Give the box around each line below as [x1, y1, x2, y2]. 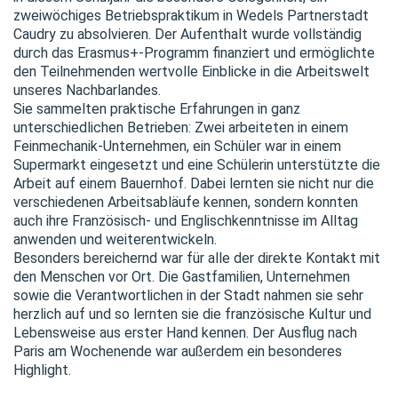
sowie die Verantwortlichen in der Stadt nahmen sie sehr [13, 287, 363, 304]
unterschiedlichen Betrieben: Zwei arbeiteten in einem [13, 119, 348, 136]
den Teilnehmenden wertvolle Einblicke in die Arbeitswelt [13, 63, 370, 80]
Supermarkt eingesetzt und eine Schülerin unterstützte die [13, 156, 380, 173]
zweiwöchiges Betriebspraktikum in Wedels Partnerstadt [13, 7, 369, 24]
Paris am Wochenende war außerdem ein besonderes [13, 343, 342, 360]
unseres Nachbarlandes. [13, 82, 161, 99]
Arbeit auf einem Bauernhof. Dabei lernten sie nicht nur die [13, 175, 374, 192]
